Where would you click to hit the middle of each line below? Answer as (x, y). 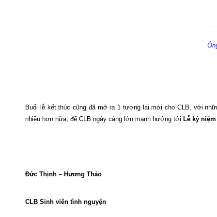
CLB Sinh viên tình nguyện (66, 202)
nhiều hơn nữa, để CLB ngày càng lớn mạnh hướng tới (104, 119)
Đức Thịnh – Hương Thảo (63, 174)
